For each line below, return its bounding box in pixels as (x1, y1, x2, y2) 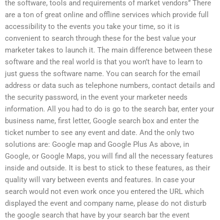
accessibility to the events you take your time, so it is (5, 22, 180, 31)
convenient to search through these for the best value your (5, 33, 196, 43)
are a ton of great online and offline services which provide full (5, 10, 209, 19)
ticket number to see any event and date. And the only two (5, 128, 194, 137)
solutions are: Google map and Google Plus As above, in (5, 139, 189, 149)
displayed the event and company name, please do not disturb (5, 198, 206, 208)
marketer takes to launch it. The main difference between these (5, 45, 212, 55)
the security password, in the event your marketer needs (5, 92, 188, 102)
